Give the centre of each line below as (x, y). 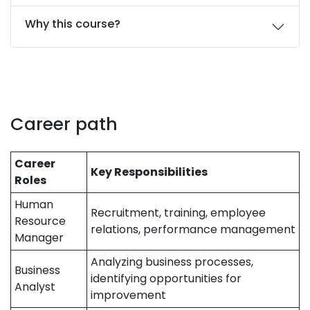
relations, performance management (193, 229)
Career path (64, 124)
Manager (39, 238)
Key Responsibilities (149, 172)
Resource (40, 221)
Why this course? (73, 24)
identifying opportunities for (166, 279)
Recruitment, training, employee (178, 213)
